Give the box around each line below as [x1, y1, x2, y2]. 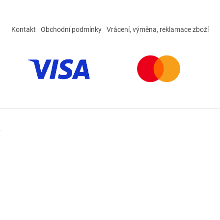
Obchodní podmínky [41, 26, 102, 33]
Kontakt [11, 26, 36, 33]
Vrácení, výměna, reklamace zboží [107, 26, 209, 33]
